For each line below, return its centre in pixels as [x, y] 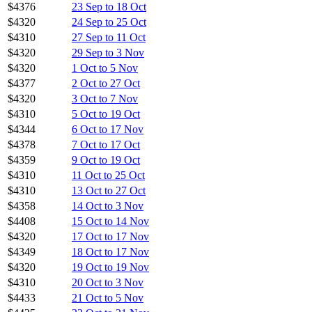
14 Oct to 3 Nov [108, 205]
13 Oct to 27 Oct [109, 190]
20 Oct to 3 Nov [108, 282]
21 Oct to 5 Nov [108, 297]
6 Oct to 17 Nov [108, 129]
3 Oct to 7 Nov [105, 98]
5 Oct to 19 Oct [106, 114]
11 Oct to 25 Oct [108, 175]
